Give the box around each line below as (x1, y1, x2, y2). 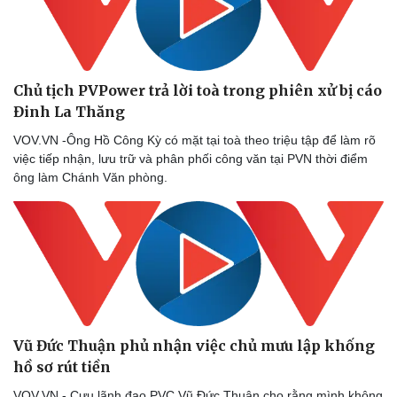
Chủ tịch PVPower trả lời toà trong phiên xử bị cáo (13, 81, 382, 99)
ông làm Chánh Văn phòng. (13, 169, 167, 184)
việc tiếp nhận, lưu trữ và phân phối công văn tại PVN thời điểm (13, 151, 368, 166)
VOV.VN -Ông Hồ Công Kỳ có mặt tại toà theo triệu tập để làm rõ (13, 132, 376, 147)
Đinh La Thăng (13, 102, 125, 121)
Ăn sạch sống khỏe (19, 6, 126, 21)
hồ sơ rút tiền (13, 357, 111, 376)
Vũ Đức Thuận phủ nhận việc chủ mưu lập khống (13, 336, 375, 354)
